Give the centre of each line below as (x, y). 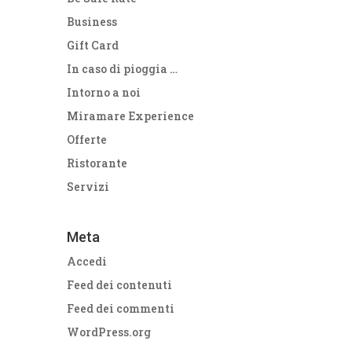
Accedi (87, 261)
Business (92, 21)
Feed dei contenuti (120, 284)
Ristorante (97, 163)
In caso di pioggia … (123, 68)
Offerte (87, 139)
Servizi (88, 186)
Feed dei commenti (121, 308)
